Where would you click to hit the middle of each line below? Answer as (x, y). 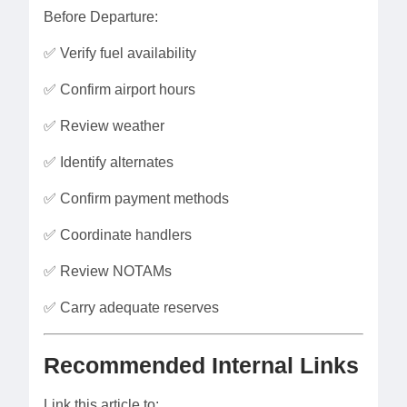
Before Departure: (101, 17)
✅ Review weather (104, 126)
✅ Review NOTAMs (108, 272)
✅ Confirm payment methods (136, 199)
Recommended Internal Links (201, 366)
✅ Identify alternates (109, 163)
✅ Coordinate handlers (118, 235)
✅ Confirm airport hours (119, 90)
